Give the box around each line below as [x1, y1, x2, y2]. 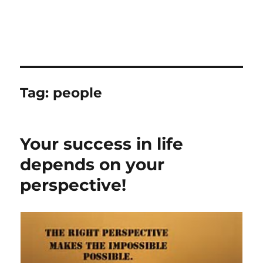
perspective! [20, 175, 127, 195]
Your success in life [20, 134, 184, 154]
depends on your [20, 154, 165, 174]
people [53, 85, 103, 101]
